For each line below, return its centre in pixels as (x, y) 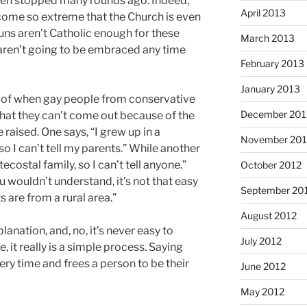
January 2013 (270, 89)
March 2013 (267, 38)
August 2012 (268, 216)
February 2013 (272, 64)
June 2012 (263, 267)
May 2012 (262, 292)
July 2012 (261, 241)
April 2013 (263, 13)
